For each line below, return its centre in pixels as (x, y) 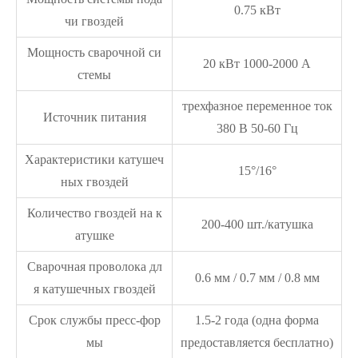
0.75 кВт (257, 10)
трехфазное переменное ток (257, 106)
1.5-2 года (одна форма (257, 320)
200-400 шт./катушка (257, 224)
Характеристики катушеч (94, 159)
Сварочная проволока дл (94, 267)
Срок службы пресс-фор (94, 320)
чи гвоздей (94, 21)
